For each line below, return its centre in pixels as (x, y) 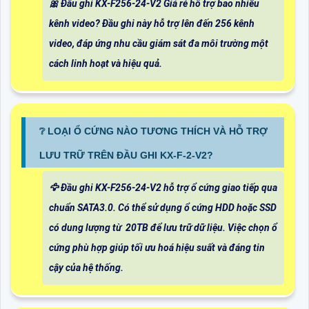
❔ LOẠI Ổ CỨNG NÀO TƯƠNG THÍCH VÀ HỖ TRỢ (153, 131)
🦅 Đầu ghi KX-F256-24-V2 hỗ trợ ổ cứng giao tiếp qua (163, 188)
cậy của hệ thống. (86, 268)
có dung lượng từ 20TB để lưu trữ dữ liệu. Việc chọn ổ (163, 228)
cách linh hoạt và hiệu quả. (106, 64)
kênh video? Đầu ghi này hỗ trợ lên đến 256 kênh (152, 24)
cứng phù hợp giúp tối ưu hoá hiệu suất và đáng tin (157, 248)
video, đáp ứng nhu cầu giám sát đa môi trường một (159, 44)
